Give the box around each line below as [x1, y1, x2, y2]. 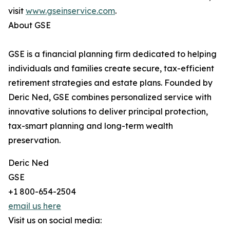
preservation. [8, 135, 61, 145]
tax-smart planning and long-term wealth [8, 121, 173, 131]
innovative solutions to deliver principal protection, [8, 106, 208, 117]
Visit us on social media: [8, 215, 102, 225]
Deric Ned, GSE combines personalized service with [8, 92, 212, 102]
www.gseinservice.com [26, 6, 115, 16]
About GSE [8, 20, 51, 30]
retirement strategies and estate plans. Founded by [8, 78, 213, 88]
